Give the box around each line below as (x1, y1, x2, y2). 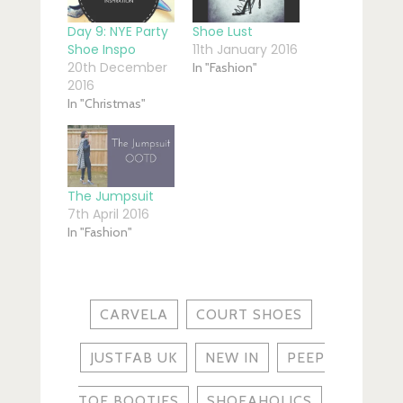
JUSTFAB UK (89, 348, 177, 366)
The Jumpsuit (67, 186, 154, 205)
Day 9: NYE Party (67, 22, 168, 41)
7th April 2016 (67, 204, 149, 223)
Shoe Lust (192, 22, 253, 41)
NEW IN (204, 348, 259, 366)
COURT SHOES (196, 305, 303, 323)
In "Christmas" (67, 95, 146, 112)
